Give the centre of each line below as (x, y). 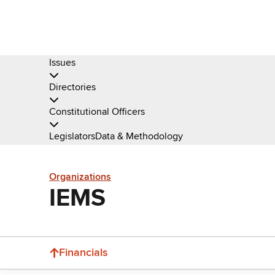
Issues (62, 63)
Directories (72, 87)
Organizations (80, 177)
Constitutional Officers (97, 112)
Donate (258, 262)
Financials (83, 252)
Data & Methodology (139, 136)
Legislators (72, 136)
